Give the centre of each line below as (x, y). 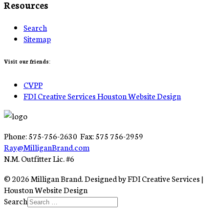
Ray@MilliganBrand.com (47, 147)
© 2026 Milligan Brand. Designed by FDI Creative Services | (104, 178)
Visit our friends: (27, 62)
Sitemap (37, 39)
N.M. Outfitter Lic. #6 (39, 158)
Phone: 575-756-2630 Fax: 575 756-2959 (74, 136)
